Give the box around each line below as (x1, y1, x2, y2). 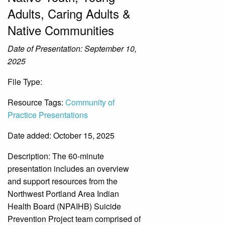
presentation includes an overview (8, 163, 129, 174)
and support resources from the (8, 175, 118, 187)
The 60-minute (52, 150, 104, 162)
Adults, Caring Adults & (8, 5, 131, 22)
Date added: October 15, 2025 (8, 130, 115, 141)
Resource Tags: (8, 96, 65, 108)
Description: (8, 150, 50, 162)
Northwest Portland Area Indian (8, 188, 119, 199)
